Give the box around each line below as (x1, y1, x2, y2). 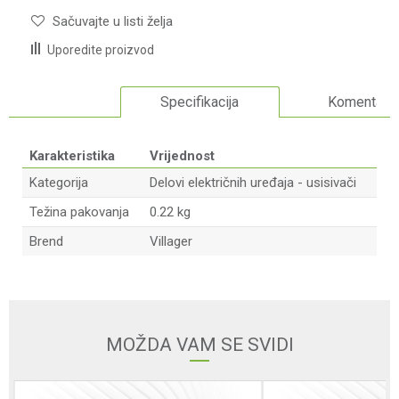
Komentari (327, 94, 391, 110)
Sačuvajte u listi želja (53, 13, 173, 29)
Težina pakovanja (29, 204, 129, 220)
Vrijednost (150, 148, 215, 164)
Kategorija (29, 175, 88, 191)
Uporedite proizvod (47, 43, 154, 57)
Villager (150, 233, 192, 249)
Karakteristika (29, 148, 115, 164)
